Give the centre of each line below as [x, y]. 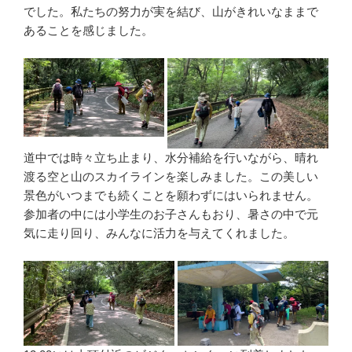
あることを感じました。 [88, 31]
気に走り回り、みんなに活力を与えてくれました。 [159, 233]
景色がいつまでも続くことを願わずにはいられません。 [171, 196]
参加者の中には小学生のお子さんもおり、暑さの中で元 [171, 214]
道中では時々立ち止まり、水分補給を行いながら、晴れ [171, 158]
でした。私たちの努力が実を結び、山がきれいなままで [171, 12]
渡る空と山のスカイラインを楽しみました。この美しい [171, 177]
